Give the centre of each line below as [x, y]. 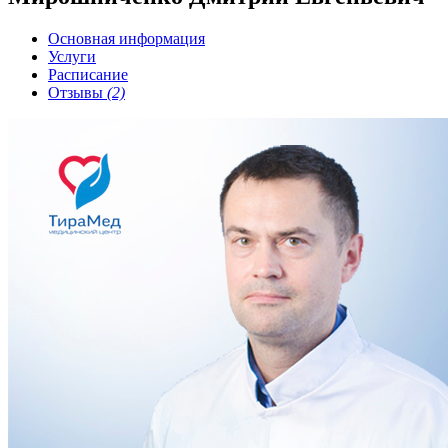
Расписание [88, 74]
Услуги [72, 56]
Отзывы [77, 92]
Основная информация [126, 38]
